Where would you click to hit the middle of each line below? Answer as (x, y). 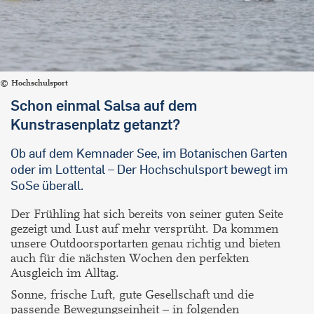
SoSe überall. (47, 186)
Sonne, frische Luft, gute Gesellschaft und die (132, 295)
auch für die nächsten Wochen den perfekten (130, 259)
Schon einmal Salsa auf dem (104, 105)
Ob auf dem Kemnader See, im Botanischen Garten (149, 153)
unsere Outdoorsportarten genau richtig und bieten (145, 244)
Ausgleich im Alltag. (65, 273)
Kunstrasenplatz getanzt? (95, 124)
